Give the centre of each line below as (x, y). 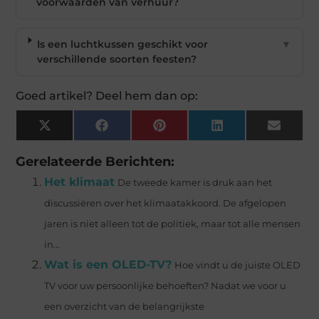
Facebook (133, 130)
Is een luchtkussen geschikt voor (122, 44)
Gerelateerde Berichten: (95, 161)
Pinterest (189, 130)
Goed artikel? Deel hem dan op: (107, 95)
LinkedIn (245, 130)
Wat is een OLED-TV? (108, 264)
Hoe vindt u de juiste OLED (238, 265)
